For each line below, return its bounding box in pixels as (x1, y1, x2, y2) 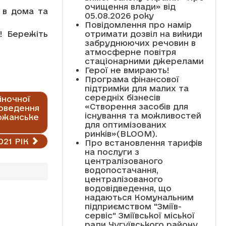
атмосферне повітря (84, 47, 176, 56)
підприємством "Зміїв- (84, 201, 182, 211)
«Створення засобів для (84, 101, 188, 111)
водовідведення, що (84, 183, 172, 193)
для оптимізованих (84, 120, 166, 129)
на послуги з (84, 147, 139, 156)
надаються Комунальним (84, 192, 194, 202)
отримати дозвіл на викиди (84, 29, 202, 38)
